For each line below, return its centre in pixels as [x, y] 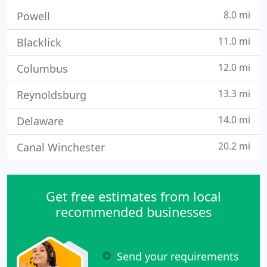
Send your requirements [178, 256]
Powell [33, 16]
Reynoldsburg [52, 95]
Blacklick [39, 42]
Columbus [42, 69]
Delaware [40, 121]
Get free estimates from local [133, 196]
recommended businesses [133, 212]
